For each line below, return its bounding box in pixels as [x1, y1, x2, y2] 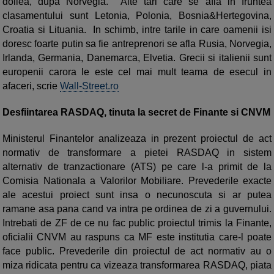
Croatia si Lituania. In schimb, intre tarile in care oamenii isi [2, 24, 272, 35]
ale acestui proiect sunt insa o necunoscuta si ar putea [2, 190, 272, 201]
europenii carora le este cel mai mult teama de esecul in [2, 67, 272, 78]
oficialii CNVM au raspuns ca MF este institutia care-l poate [2, 232, 272, 243]
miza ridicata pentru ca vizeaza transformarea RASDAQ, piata [2, 260, 272, 271]
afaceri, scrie [2, 81, 60, 92]
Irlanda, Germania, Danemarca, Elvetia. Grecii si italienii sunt [2, 53, 272, 64]
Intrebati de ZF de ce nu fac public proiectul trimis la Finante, [2, 218, 272, 229]
